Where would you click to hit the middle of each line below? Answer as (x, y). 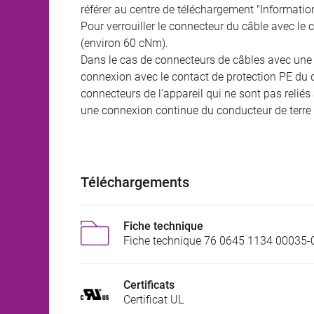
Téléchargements (135, 183)
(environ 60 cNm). (124, 43)
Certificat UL (153, 300)
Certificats (149, 285)
